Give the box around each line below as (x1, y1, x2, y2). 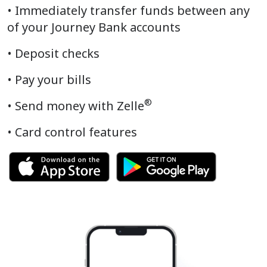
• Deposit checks (7, 45, 100, 61)
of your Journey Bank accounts (7, 18, 181, 35)
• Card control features (7, 123, 137, 140)
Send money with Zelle (15, 97, 144, 114)
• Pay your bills (7, 71, 91, 88)
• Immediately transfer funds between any (7, 2, 250, 18)
